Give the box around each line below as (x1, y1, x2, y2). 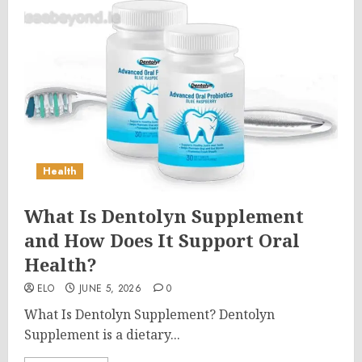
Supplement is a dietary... (24, 326, 180, 343)
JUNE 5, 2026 (78, 281, 142, 296)
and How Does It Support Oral (24, 228, 300, 252)
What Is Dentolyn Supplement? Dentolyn (24, 305, 275, 323)
